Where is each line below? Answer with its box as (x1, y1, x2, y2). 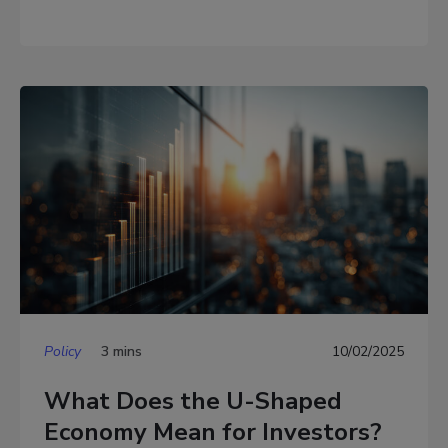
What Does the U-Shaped (44, 385, 342, 418)
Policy (44, 341, 81, 361)
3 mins (101, 341, 142, 361)
